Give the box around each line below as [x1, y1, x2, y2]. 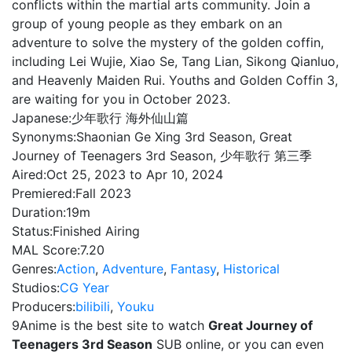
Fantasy [170, 261, 216, 277]
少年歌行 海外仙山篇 [71, 110, 189, 126]
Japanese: [12, 110, 71, 126]
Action [57, 261, 95, 277]
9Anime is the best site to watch [12, 317, 208, 333]
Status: [12, 223, 53, 239]
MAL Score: [12, 242, 80, 258]
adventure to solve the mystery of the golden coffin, [12, 35, 324, 50]
